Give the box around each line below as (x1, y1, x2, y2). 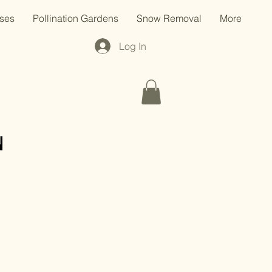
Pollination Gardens (33, 12, 118, 24)
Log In (119, 40, 147, 52)
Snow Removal (137, 12, 202, 24)
